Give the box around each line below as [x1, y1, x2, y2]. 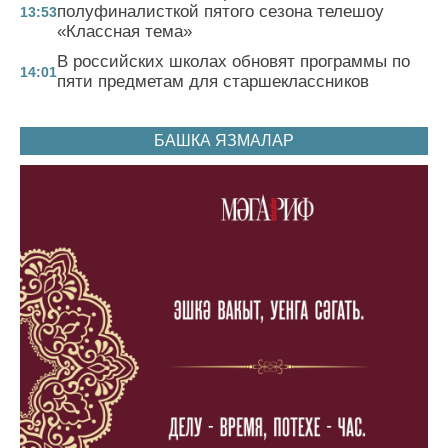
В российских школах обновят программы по [57, 51, 410, 71]
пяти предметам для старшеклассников [57, 71, 369, 91]
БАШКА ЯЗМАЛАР [154, 131, 294, 149]
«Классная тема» [57, 21, 192, 41]
